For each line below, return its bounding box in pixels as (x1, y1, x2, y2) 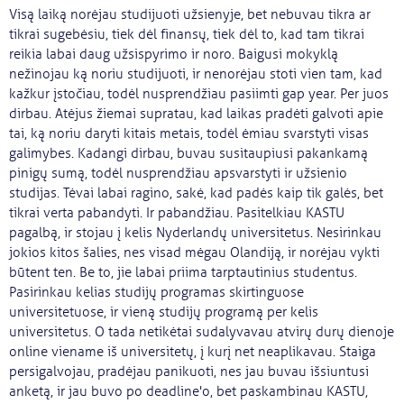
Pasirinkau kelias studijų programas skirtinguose (9, 283, 304, 301)
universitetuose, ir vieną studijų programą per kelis (9, 303, 318, 321)
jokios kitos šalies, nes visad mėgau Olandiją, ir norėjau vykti (9, 243, 380, 262)
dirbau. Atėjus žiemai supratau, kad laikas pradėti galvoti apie (9, 105, 383, 123)
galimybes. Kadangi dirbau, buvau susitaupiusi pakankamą (9, 144, 368, 162)
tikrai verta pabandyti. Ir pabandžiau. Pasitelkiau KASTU (9, 204, 344, 222)
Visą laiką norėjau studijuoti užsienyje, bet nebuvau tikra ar (9, 5, 371, 23)
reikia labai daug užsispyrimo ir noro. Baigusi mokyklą (9, 45, 338, 63)
